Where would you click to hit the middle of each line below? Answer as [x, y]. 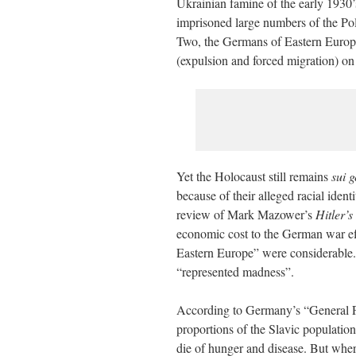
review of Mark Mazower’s [244, 214]
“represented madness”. [235, 271]
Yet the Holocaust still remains [254, 176]
